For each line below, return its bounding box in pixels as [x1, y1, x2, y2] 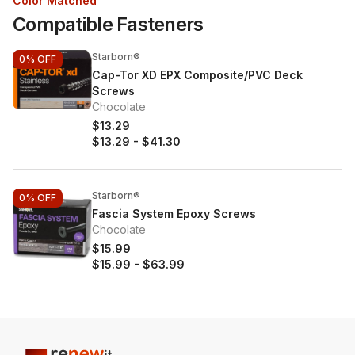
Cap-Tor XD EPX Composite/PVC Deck [92, 68, 303, 82]
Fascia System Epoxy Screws [92, 207, 256, 220]
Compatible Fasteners [13, 13, 204, 36]
